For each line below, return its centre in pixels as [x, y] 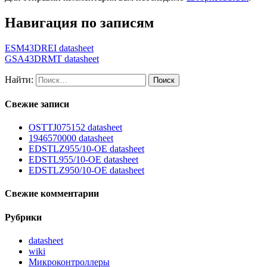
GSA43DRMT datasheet [52, 58]
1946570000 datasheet [71, 138]
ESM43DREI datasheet [49, 48]
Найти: [19, 79]
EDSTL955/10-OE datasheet [83, 160]
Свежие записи [37, 104]
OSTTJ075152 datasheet [75, 128]
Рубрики [23, 217]
